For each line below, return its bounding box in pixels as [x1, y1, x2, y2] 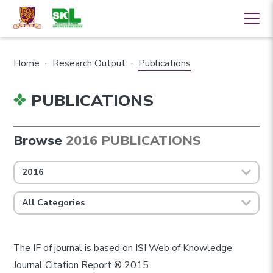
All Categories [22, 196, 85, 209]
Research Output [52, 56, 126, 70]
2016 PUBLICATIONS [66, 132, 202, 151]
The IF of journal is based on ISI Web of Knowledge [13, 241, 233, 255]
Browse [13, 132, 63, 151]
